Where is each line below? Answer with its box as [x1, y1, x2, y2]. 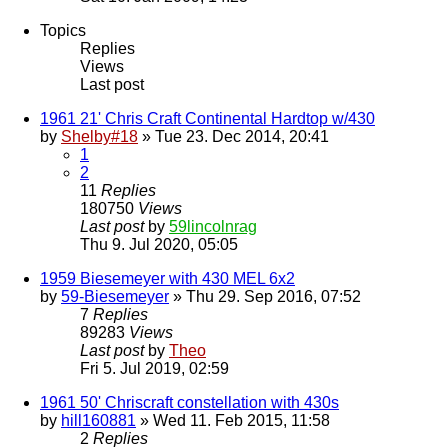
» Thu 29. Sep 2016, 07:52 [169, 288, 361, 306]
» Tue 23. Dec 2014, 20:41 [138, 128, 329, 146]
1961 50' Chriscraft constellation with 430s [40, 394, 339, 412]
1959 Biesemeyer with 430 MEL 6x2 [40, 270, 295, 288]
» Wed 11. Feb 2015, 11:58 [136, 412, 330, 430]
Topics [40, 22, 86, 40]
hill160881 [61, 412, 136, 430]
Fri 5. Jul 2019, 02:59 [80, 360, 229, 378]
